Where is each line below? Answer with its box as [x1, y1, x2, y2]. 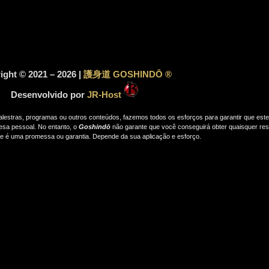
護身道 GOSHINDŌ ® [83, 69, 172, 79]
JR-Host [86, 89, 124, 100]
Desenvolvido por [8, 89, 87, 100]
